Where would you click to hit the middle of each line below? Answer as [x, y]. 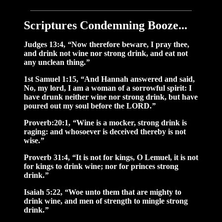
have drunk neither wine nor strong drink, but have [111, 97]
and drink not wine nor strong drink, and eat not [106, 54]
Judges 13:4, [46, 45]
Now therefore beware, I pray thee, [130, 45]
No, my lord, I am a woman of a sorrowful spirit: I [108, 88]
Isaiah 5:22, [44, 192]
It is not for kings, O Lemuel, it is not [137, 158]
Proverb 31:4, [48, 158]
